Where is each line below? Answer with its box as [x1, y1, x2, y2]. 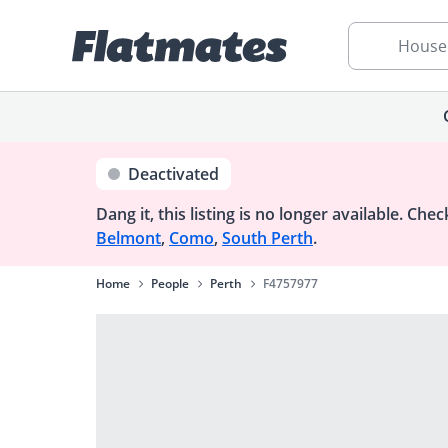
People [151, 275, 189, 292]
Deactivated [128, 163, 219, 185]
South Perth [222, 227, 313, 249]
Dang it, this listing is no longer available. [96, 203, 403, 225]
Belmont [96, 227, 161, 249]
